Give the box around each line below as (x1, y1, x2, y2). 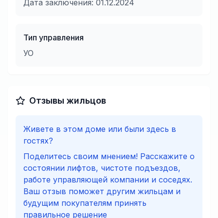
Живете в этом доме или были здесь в (23, 124, 176, 134)
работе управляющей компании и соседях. (23, 175, 192, 184)
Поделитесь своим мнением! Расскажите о (23, 151, 195, 161)
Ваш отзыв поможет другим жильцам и (23, 186, 181, 196)
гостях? (23, 136, 53, 145)
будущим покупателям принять (23, 198, 146, 208)
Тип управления (23, 33, 84, 42)
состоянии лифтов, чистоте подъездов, (23, 163, 181, 173)
